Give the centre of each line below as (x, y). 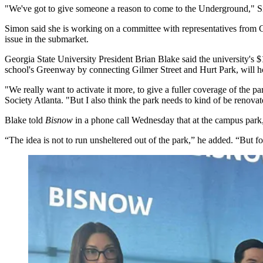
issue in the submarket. (47, 39)
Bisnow (60, 120)
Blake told (25, 120)
